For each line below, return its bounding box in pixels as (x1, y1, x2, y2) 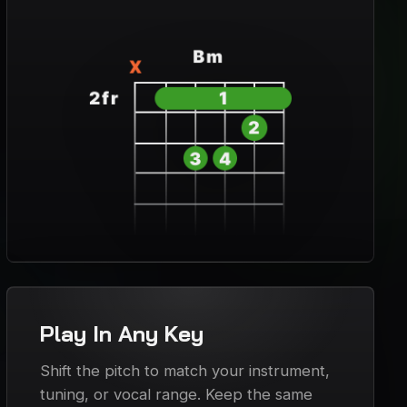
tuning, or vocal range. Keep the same (39, 385, 313, 404)
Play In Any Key (39, 320, 203, 348)
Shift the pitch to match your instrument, (39, 362, 330, 381)
